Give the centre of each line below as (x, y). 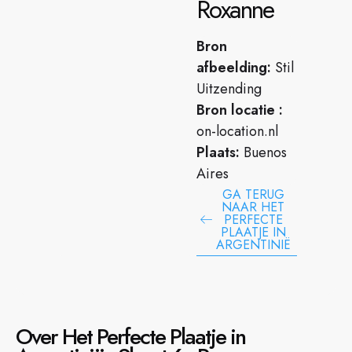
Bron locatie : (240, 110)
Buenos (264, 152)
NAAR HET (253, 207)
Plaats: (218, 152)
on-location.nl (238, 131)
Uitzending (229, 89)
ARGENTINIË (253, 245)
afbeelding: (234, 68)
